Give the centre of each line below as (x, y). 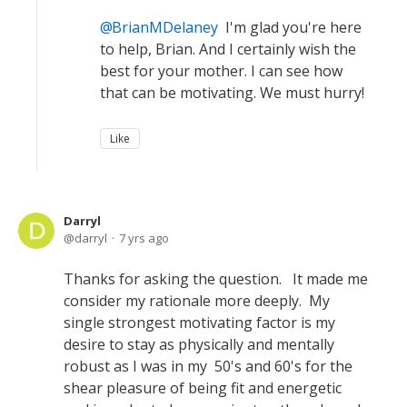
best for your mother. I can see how (221, 70)
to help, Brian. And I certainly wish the (228, 49)
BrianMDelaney (165, 27)
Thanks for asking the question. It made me (216, 278)
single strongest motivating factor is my (199, 322)
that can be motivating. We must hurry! (232, 92)
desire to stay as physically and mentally (199, 344)
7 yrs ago (144, 238)
